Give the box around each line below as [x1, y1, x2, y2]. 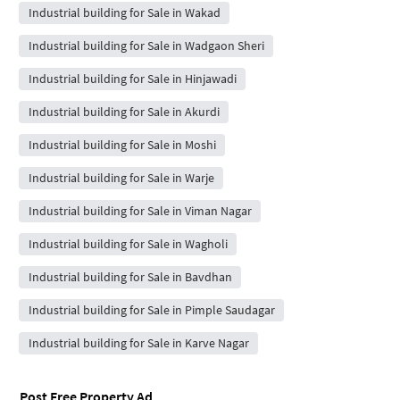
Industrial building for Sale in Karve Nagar [28, 334, 249, 351]
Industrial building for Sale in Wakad [28, 4, 221, 21]
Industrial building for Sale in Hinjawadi [28, 70, 237, 87]
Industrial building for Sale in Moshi [28, 136, 216, 153]
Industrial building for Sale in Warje [28, 169, 214, 186]
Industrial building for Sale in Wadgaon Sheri [28, 37, 264, 54]
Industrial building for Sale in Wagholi [28, 235, 228, 252]
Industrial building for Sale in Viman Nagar [28, 202, 252, 219]
